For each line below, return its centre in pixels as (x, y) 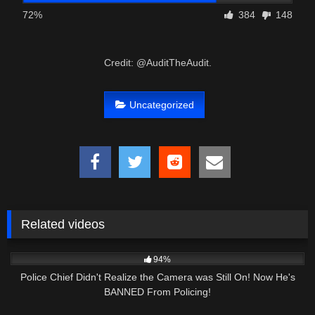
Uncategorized (161, 104)
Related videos (63, 224)
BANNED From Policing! (157, 291)
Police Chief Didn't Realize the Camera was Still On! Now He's (157, 277)
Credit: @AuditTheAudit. (157, 63)
